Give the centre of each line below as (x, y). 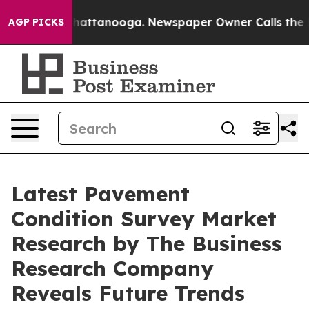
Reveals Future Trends (128, 293)
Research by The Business (147, 243)
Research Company (112, 268)
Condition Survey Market (144, 219)
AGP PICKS (36, 22)
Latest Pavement (100, 194)
